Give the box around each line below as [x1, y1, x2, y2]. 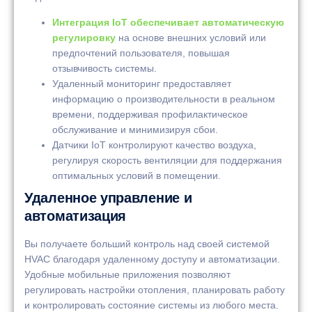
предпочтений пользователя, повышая [52, 47, 230, 58]
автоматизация [24, 208, 127, 224]
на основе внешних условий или [116, 31, 266, 43]
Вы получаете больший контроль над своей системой [24, 237, 270, 249]
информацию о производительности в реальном [52, 93, 275, 104]
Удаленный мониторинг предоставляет [52, 77, 231, 89]
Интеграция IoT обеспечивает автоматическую [52, 16, 284, 28]
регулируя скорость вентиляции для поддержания [52, 154, 282, 166]
